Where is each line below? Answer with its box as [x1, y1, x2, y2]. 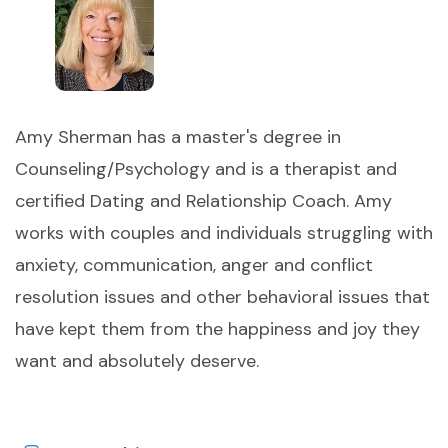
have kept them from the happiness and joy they [15, 317, 420, 342]
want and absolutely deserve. [15, 349, 259, 374]
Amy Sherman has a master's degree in [15, 125, 341, 150]
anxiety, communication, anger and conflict [15, 253, 373, 278]
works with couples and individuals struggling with [15, 221, 433, 246]
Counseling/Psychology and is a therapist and [15, 157, 397, 182]
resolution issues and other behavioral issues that [15, 285, 430, 310]
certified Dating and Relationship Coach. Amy [15, 189, 392, 214]
